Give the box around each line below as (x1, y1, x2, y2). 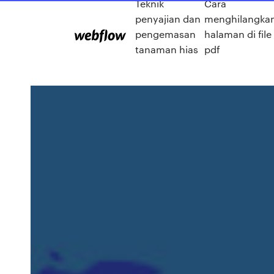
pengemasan (135, 27, 196, 40)
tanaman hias (135, 42, 198, 56)
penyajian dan (135, 12, 201, 25)
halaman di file (204, 27, 272, 40)
